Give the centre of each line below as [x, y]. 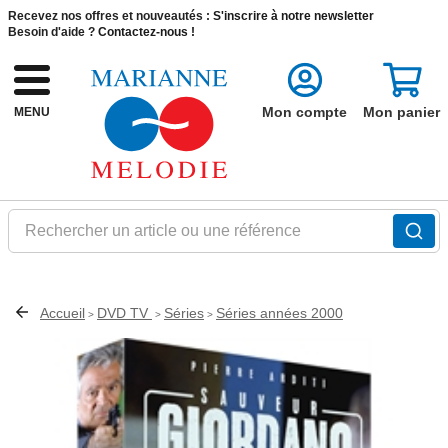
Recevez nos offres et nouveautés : [109, 16]
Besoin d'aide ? [51, 32]
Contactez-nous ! [146, 32]
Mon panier [401, 112]
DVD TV [124, 313]
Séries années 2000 [279, 313]
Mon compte [304, 112]
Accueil [62, 313]
